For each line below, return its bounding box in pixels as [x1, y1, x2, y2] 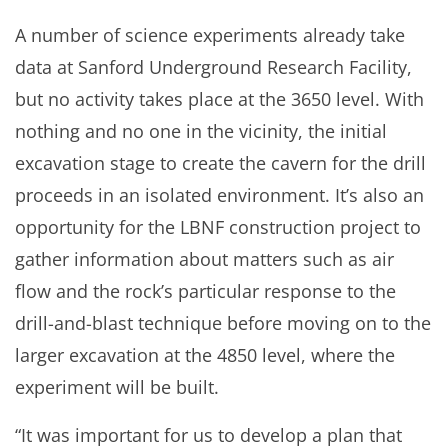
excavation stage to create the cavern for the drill [15, 150, 426, 175]
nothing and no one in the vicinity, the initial [15, 118, 387, 143]
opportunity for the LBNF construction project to [15, 214, 421, 239]
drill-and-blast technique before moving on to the [15, 310, 431, 335]
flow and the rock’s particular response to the [15, 278, 396, 303]
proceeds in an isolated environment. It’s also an [15, 182, 424, 207]
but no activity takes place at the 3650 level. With [15, 86, 424, 111]
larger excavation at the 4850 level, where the [15, 342, 395, 367]
